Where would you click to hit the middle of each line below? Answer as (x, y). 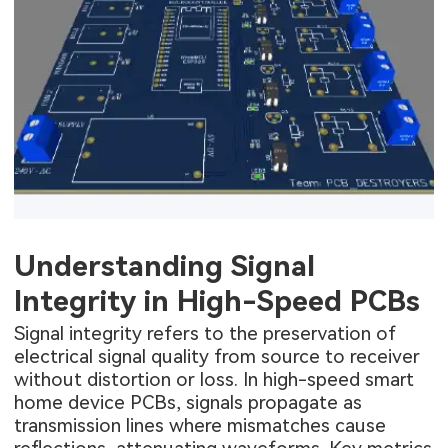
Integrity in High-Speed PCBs (217, 301)
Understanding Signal (165, 266)
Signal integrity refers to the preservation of (205, 333)
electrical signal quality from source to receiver (217, 356)
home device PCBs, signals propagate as (188, 402)
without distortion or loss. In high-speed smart (214, 379)
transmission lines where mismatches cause (200, 425)
